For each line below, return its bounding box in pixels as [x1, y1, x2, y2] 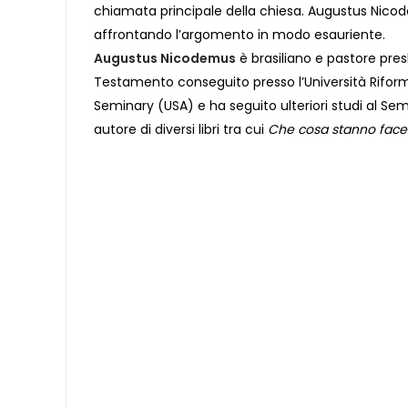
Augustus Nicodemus [94, 49, 236, 67]
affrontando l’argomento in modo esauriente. [94, 25, 385, 44]
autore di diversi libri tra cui [94, 120, 268, 138]
